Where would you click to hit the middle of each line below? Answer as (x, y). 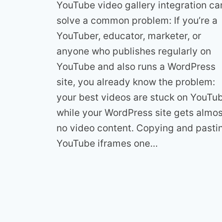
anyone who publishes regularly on (134, 51)
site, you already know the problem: (136, 82)
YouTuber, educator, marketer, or (129, 36)
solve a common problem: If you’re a (137, 20)
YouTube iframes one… (107, 143)
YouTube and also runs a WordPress (136, 66)
